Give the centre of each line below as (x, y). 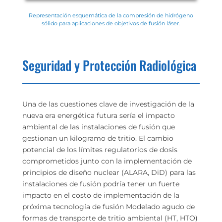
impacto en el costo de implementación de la (101, 195)
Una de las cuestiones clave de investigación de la (108, 104)
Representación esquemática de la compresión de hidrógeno (111, 15)
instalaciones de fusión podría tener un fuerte (101, 184)
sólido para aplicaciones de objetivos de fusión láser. (111, 23)
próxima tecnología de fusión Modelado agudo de (108, 206)
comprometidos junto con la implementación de (107, 161)
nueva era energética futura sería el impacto (98, 115)
